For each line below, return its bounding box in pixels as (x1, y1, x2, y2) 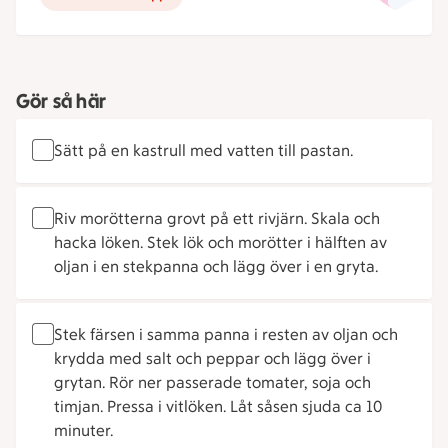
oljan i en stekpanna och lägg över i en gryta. (54, 257, 378, 276)
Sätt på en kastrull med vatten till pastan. (54, 141, 353, 160)
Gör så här (16, 89, 106, 113)
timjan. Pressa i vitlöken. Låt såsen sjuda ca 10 (54, 397, 382, 416)
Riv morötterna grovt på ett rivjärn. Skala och (54, 209, 380, 228)
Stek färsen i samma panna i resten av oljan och (54, 325, 398, 344)
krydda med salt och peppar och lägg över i (54, 349, 371, 368)
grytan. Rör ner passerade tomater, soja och (54, 373, 371, 392)
